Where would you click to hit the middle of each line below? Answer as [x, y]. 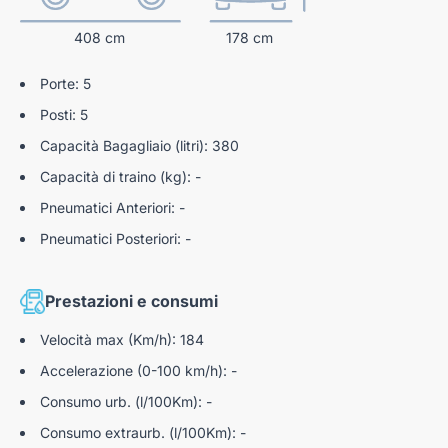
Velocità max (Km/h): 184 [122, 339]
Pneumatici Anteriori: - [112, 207]
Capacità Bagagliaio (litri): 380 [139, 145]
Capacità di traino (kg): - [120, 176]
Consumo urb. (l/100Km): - [126, 401]
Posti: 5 [64, 114]
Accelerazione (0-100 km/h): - [138, 370]
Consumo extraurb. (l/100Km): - [143, 432]
